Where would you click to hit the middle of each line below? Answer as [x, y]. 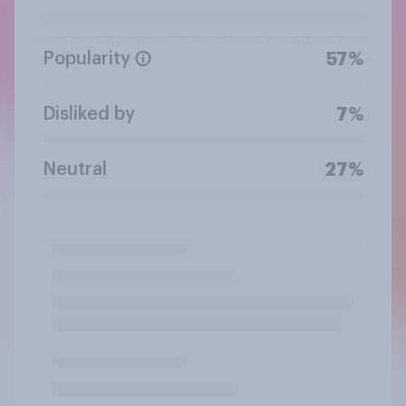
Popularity [87, 58]
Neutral [75, 169]
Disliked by [89, 114]
